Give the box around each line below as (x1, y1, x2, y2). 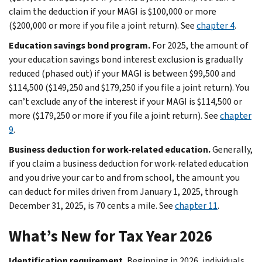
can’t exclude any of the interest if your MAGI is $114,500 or (9, 95, 242, 108)
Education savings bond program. (9, 39, 152, 51)
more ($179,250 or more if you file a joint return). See (9, 109, 220, 122)
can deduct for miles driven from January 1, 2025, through (9, 185, 238, 198)
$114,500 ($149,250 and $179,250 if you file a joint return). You (9, 81, 249, 94)
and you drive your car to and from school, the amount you (9, 171, 240, 184)
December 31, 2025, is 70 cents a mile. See (9, 199, 175, 212)
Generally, (212, 143, 253, 156)
